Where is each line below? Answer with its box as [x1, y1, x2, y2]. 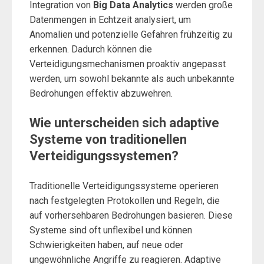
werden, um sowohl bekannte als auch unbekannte [29, 73, 235, 84]
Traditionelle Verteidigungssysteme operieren [29, 180, 219, 192]
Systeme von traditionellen [29, 132, 187, 147]
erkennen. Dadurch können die [29, 44, 152, 55]
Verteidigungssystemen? [29, 148, 179, 163]
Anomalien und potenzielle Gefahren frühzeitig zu [29, 29, 232, 40]
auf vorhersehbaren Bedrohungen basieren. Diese [29, 210, 233, 221]
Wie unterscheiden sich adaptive [29, 115, 219, 130]
